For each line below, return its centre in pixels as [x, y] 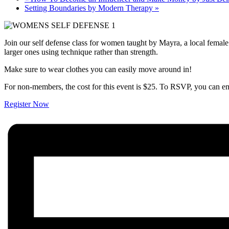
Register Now [27, 104]
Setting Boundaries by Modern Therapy [90, 8]
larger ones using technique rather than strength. [81, 52]
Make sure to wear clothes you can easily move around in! [98, 69]
